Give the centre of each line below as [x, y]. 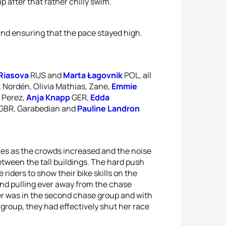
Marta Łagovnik [93, 75]
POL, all [137, 75]
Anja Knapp [48, 97]
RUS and [46, 75]
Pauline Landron [108, 108]
